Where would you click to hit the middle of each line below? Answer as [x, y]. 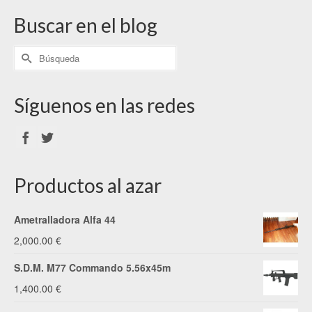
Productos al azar [88, 186]
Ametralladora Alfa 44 [65, 220]
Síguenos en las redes [104, 105]
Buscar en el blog [86, 25]
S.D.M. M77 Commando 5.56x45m [92, 268]
